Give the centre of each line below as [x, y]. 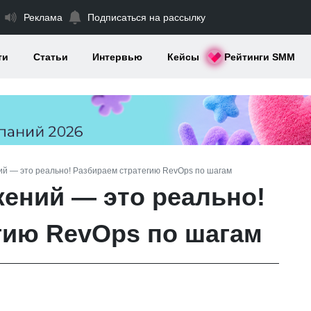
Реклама [43, 17]
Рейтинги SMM [259, 57]
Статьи [50, 57]
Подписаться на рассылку [146, 17]
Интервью [118, 57]
